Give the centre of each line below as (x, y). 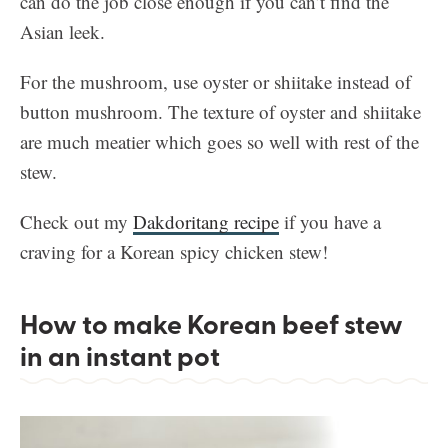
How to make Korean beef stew (211, 323)
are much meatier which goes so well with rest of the (219, 142)
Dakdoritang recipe (206, 222)
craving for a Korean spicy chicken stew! (174, 252)
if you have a (330, 222)
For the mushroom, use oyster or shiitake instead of (215, 82)
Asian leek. (62, 32)
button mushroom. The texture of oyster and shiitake (220, 112)
